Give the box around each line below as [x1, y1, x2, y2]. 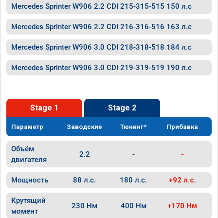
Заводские [67, 123, 103, 130]
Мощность [11, 176, 48, 184]
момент [11, 207, 38, 216]
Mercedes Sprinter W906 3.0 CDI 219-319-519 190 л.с [11, 63, 192, 72]
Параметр [11, 123, 43, 130]
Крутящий [11, 196, 46, 205]
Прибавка [166, 123, 199, 130]
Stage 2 [108, 103, 136, 112]
